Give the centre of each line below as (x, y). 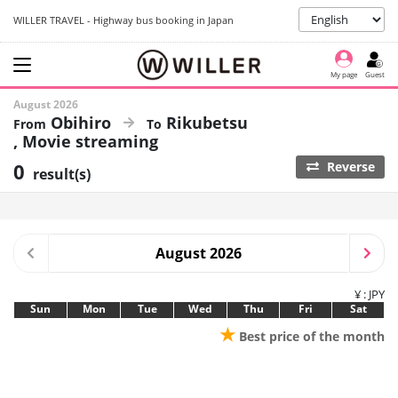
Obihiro (81, 123)
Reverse (349, 167)
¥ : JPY (370, 294)
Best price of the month (310, 336)
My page (344, 74)
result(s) (62, 174)
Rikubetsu (207, 123)
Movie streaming (90, 141)
